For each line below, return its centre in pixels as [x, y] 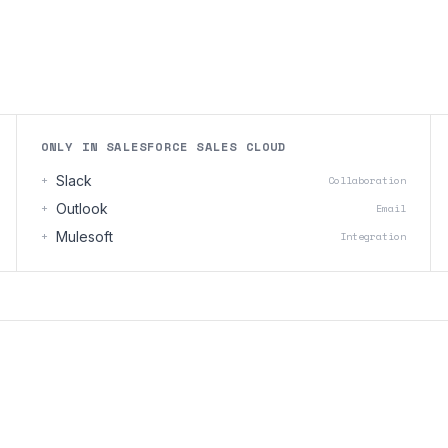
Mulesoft [84, 236]
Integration [373, 236]
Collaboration [367, 180]
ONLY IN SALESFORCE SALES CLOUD [163, 146]
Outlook [81, 208]
